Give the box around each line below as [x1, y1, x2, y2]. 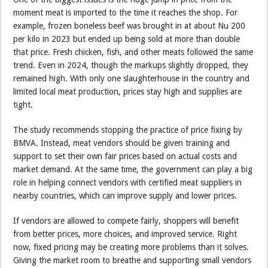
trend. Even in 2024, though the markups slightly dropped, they [13, 60, 249, 71]
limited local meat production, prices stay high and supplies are [13, 87, 242, 97]
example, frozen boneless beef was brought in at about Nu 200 [13, 21, 246, 31]
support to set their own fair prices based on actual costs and [13, 151, 237, 162]
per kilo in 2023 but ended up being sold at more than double [13, 34, 240, 44]
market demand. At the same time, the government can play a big [13, 165, 253, 175]
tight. [13, 100, 33, 110]
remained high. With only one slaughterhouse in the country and [13, 74, 250, 84]
